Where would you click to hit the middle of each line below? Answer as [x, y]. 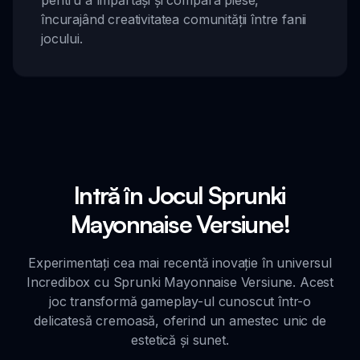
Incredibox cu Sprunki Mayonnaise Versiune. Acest [180, 282]
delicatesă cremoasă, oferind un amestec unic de [180, 321]
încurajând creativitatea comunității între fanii [174, 20]
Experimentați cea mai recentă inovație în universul [180, 263]
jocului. [62, 39]
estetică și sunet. [180, 340]
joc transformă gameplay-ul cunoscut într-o [180, 302]
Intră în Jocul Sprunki [180, 195]
